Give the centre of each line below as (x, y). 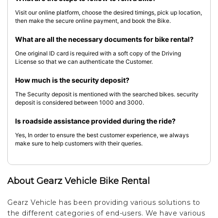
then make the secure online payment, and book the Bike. (93, 21)
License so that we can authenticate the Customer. (84, 62)
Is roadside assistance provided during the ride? (95, 121)
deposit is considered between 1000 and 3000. (80, 102)
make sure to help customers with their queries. (79, 143)
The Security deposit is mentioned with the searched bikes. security (107, 94)
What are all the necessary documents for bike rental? (104, 39)
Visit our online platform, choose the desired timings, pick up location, (109, 12)
